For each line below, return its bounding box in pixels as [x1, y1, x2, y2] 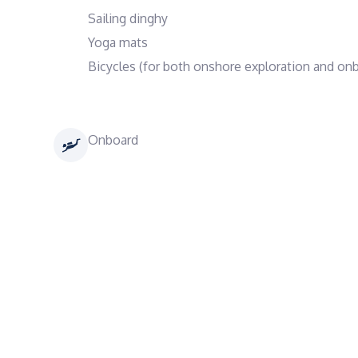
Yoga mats [88, 34, 148, 50]
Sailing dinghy [88, 10, 168, 26]
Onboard [88, 132, 138, 148]
